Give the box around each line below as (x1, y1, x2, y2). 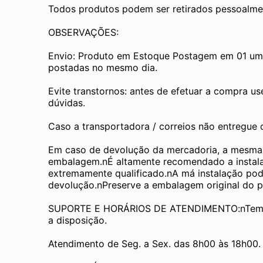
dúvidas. (48, 96, 85, 109)
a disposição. (48, 214, 107, 226)
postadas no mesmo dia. (48, 61, 157, 73)
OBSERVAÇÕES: (48, 26, 119, 38)
